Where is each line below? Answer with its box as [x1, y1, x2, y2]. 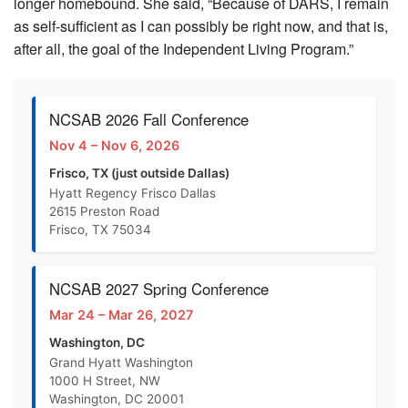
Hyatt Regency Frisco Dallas [49, 186, 216, 201]
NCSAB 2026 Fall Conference [49, 108, 249, 131]
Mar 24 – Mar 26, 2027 [49, 307, 193, 323]
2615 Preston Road [49, 204, 159, 219]
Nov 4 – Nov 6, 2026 [49, 138, 179, 154]
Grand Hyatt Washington [49, 355, 193, 371]
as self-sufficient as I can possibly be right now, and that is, [14, 15, 388, 37]
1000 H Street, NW [49, 373, 160, 389]
